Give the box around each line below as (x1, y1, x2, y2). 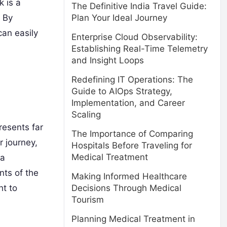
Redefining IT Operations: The (71, 74, 193, 85)
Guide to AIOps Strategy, (71, 86, 172, 96)
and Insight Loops (71, 55, 144, 65)
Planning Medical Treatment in (71, 214, 195, 224)
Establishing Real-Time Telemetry (71, 44, 208, 54)
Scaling (71, 109, 101, 120)
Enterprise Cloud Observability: (71, 32, 198, 42)
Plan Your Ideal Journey (71, 13, 167, 23)
